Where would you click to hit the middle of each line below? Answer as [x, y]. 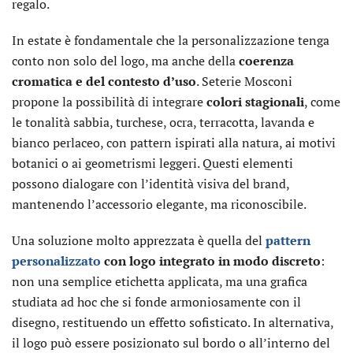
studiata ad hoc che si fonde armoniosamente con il [156, 302]
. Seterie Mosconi [244, 81]
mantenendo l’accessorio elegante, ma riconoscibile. [159, 204]
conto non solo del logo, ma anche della [125, 61]
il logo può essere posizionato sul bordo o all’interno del [171, 343]
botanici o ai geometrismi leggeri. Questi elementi [152, 163]
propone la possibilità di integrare [109, 102]
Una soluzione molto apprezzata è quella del [139, 240]
